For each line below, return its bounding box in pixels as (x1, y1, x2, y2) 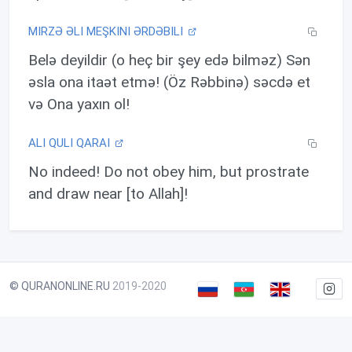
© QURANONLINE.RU (9, 279, 110, 292)
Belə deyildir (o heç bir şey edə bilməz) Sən (28, 50, 310, 69)
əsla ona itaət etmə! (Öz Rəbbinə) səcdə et (28, 72, 310, 91)
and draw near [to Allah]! (28, 184, 188, 203)
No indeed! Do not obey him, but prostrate (28, 162, 309, 181)
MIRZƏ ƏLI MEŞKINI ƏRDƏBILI (28, 24, 186, 38)
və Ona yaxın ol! (28, 94, 130, 113)
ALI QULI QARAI (28, 135, 113, 150)
